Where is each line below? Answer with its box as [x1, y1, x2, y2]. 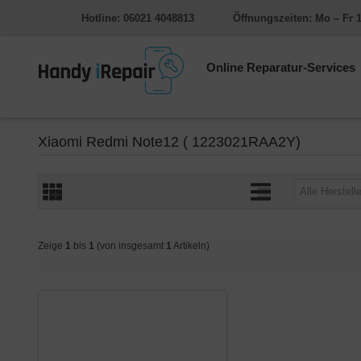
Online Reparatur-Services [206, 61, 359, 75]
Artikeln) [172, 239, 210, 251]
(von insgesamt [94, 239, 166, 251]
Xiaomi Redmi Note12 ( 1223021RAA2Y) [38, 133, 301, 150]
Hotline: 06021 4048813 [81, 12, 194, 24]
